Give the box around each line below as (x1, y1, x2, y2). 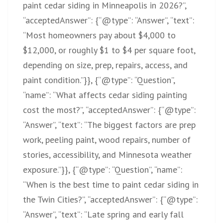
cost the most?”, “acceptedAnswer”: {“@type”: (23, 104, 196, 115)
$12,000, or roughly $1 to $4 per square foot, (23, 44, 195, 56)
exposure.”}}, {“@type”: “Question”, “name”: (23, 163, 182, 175)
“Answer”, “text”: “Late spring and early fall (23, 208, 184, 220)
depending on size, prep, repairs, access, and (23, 59, 188, 71)
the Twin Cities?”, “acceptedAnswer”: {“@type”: (23, 193, 198, 205)
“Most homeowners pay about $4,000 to (23, 29, 176, 41)
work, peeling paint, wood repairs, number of (23, 133, 191, 145)
